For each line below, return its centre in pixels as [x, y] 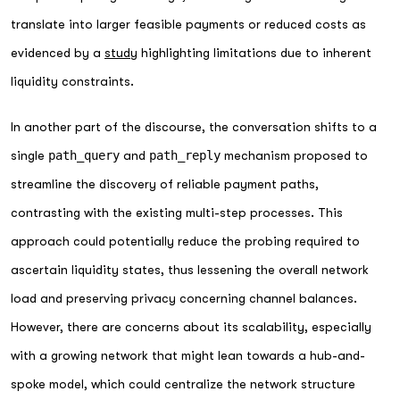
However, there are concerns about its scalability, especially [191, 326]
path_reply [185, 155]
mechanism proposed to [294, 155]
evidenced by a [58, 52]
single [29, 155]
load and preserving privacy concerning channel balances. [184, 298]
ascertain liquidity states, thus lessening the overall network [190, 269]
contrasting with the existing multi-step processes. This [177, 212]
